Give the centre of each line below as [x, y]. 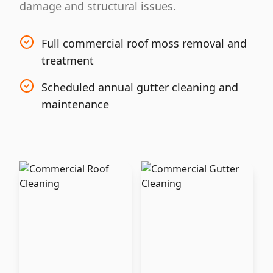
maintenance [75, 104]
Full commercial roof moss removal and [144, 43]
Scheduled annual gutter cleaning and [140, 87]
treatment [68, 60]
